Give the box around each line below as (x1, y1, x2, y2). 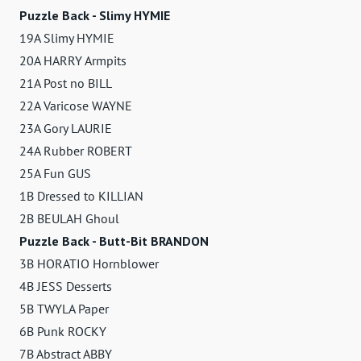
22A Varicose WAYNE (19, 97, 132, 114)
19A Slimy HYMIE (19, 29, 114, 46)
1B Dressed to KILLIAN (19, 187, 143, 204)
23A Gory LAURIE (19, 119, 112, 136)
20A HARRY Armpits (19, 52, 127, 68)
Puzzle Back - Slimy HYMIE (19, 6, 170, 23)
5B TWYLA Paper (19, 300, 109, 317)
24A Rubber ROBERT (19, 142, 132, 159)
